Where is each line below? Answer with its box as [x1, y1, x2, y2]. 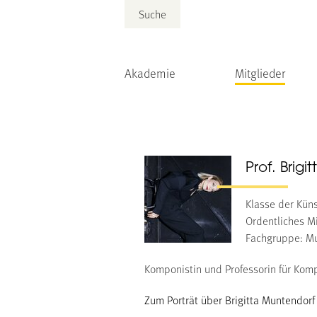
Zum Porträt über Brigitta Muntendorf [144, 292, 315, 307]
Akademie [125, 64, 175, 81]
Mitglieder [235, 64, 285, 81]
